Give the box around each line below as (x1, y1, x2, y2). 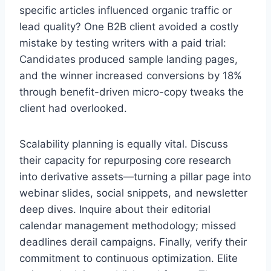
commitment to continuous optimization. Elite (19, 252, 238, 264)
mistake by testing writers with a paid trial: (19, 36, 226, 49)
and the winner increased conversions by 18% (19, 69, 242, 82)
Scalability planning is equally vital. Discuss (19, 137, 228, 150)
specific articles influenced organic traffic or (19, 4, 232, 16)
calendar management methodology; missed (19, 219, 237, 232)
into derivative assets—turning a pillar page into (19, 170, 251, 183)
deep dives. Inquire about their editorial (19, 203, 211, 215)
